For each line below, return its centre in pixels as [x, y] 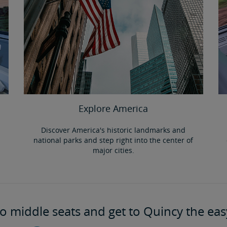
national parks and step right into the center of [113, 140]
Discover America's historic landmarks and [113, 130]
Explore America [113, 108]
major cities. [113, 150]
